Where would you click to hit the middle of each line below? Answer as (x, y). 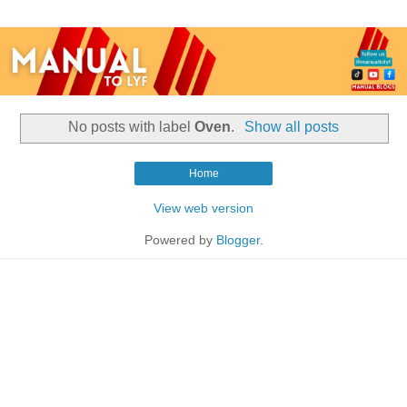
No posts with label (132, 127)
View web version (203, 208)
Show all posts (291, 127)
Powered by (180, 240)
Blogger (238, 240)
